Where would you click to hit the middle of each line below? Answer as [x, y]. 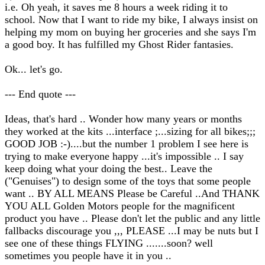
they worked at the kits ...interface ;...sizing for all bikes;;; [130, 131]
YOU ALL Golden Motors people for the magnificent [120, 206]
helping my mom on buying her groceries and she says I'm [130, 32]
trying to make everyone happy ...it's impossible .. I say [124, 156]
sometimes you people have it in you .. [88, 256]
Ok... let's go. [34, 69]
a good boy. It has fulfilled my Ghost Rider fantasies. [119, 44]
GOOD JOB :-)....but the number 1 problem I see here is [127, 144]
